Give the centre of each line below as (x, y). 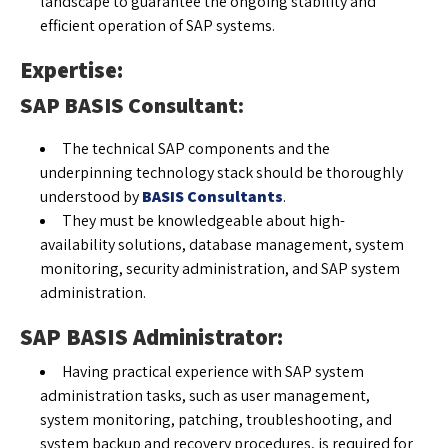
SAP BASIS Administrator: (151, 336)
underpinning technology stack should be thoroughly (221, 172)
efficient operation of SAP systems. (157, 25)
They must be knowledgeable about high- (203, 220)
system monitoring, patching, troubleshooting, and (216, 419)
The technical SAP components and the (196, 148)
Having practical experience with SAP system (213, 371)
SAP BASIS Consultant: (132, 104)
